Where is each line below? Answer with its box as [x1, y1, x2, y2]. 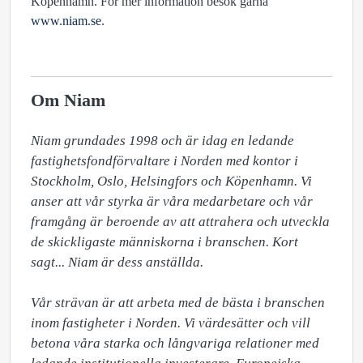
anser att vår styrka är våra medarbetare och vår [31, 194, 313, 209]
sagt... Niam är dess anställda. [31, 254, 203, 270]
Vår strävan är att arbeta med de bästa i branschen [31, 295, 325, 310]
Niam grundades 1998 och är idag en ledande [31, 133, 294, 148]
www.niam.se [31, 14, 101, 28]
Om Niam [31, 91, 105, 110]
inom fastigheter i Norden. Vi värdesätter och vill [31, 315, 310, 331]
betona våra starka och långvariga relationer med [31, 335, 319, 351]
